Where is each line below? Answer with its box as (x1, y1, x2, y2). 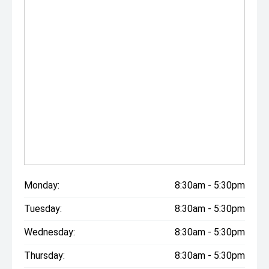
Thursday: (24, 250, 65, 261)
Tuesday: (24, 203, 62, 214)
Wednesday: (24, 226, 75, 238)
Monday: (24, 180, 59, 191)
